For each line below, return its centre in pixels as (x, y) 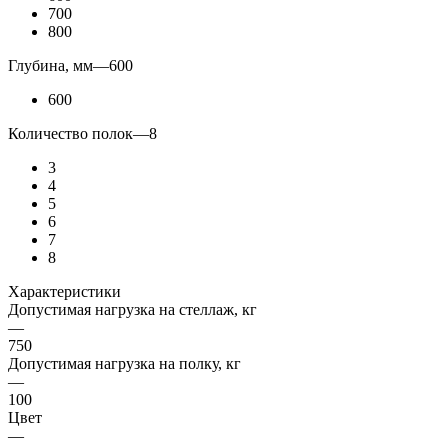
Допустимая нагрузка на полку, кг (124, 363)
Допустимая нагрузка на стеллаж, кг (132, 309)
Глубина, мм (50, 65)
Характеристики (64, 291)
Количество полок (70, 133)
